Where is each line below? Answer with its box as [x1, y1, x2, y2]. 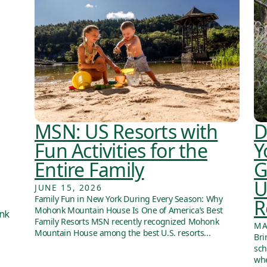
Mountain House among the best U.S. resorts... [35, 227, 211, 239]
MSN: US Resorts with [35, 119, 218, 145]
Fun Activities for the [35, 138, 207, 164]
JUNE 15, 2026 [35, 182, 103, 194]
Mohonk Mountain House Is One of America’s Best [35, 204, 223, 216]
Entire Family [35, 157, 144, 183]
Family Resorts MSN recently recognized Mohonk [35, 216, 219, 228]
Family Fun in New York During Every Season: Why [35, 193, 223, 205]
